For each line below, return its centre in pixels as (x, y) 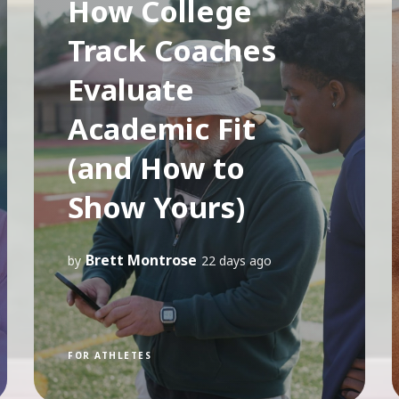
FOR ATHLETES (110, 355)
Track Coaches (172, 50)
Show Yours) (157, 207)
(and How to (157, 167)
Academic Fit (162, 128)
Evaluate (131, 89)
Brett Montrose (142, 260)
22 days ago (237, 260)
